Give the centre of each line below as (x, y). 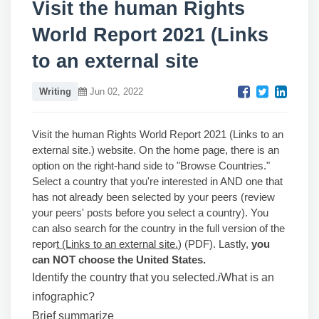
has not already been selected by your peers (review (153, 197)
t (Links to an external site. (117, 244)
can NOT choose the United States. (119, 260)
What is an (247, 277)
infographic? (63, 297)
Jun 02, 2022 (115, 91)
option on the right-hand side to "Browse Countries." (151, 166)
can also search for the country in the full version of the (158, 228)
